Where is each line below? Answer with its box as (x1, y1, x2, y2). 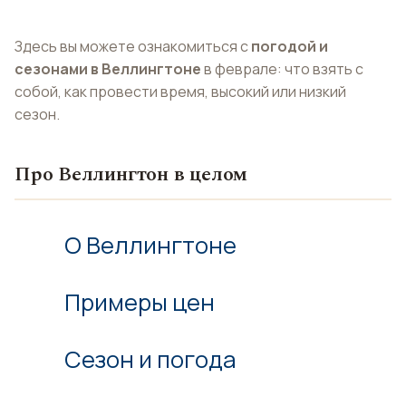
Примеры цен (64, 286, 215, 318)
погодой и (251, 36, 328, 56)
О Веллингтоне (64, 229, 237, 261)
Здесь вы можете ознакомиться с (14, 36, 251, 56)
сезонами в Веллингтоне (14, 59, 201, 79)
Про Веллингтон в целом (14, 159, 248, 189)
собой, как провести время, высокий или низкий (14, 82, 346, 101)
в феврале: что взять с (201, 59, 363, 79)
